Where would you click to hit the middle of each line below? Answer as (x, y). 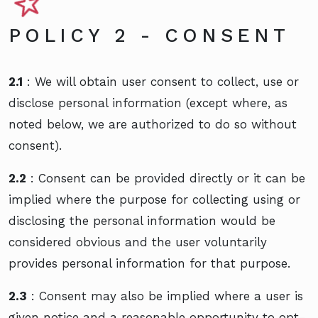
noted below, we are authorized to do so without (153, 124)
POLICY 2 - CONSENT (149, 35)
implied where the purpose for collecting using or (154, 199)
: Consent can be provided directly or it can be (166, 178)
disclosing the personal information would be (142, 220)
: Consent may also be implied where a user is (165, 296)
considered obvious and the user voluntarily (138, 242)
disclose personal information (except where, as (148, 103)
